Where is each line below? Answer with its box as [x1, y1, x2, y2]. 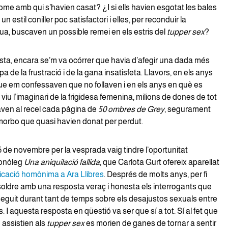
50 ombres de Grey [98, 104, 164, 113]
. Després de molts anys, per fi [103, 169, 207, 179]
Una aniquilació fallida [23, 157, 100, 166]
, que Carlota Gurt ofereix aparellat [99, 157, 219, 166]
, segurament [164, 104, 211, 113]
